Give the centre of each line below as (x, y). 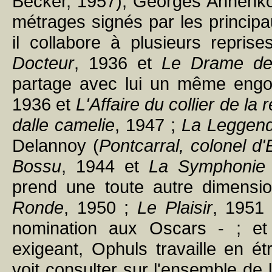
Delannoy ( (56, 145)
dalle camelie (63, 125)
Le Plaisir (175, 207)
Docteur (43, 63)
